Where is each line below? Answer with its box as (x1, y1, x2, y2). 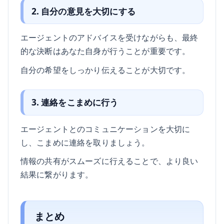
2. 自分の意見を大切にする (31, 5, 135, 17)
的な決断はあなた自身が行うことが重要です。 (20, 44, 190, 56)
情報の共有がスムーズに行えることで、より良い (20, 155, 198, 167)
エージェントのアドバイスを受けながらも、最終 (20, 31, 198, 43)
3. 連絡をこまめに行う (31, 96, 118, 108)
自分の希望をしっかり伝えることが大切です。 (20, 63, 190, 75)
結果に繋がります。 (20, 168, 93, 180)
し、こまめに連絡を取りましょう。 (20, 136, 150, 148)
